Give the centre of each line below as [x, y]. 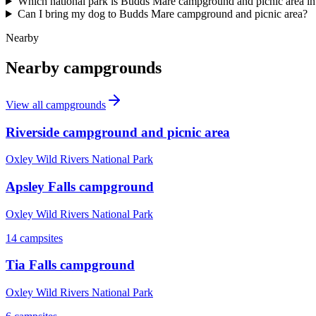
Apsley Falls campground [80, 187]
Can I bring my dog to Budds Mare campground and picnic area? [162, 14]
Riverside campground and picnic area [118, 132]
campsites [40, 238]
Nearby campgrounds [84, 67]
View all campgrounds [56, 104]
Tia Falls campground [70, 265]
